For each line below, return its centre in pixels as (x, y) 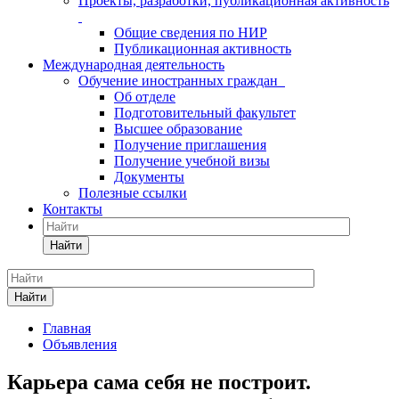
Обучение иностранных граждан (182, 81)
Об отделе (145, 97)
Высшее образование (178, 129)
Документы (149, 177)
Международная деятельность (134, 65)
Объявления (80, 344)
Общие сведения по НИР (191, 33)
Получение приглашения (190, 145)
